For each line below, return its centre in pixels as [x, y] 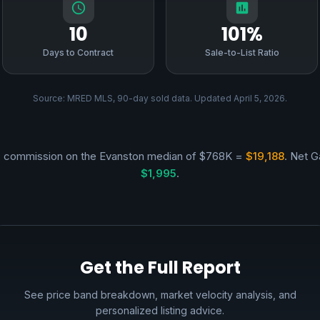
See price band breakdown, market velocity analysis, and [160, 295]
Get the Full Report [160, 267]
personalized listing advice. [160, 310]
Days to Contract [78, 52]
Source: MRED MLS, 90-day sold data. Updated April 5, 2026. [160, 98]
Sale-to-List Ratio [242, 52]
